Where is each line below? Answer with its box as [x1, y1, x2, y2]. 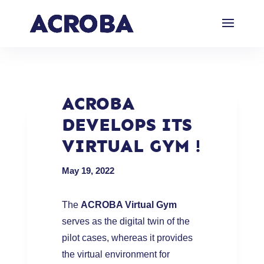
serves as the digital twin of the [61, 216, 190, 226]
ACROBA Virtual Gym [80, 200, 177, 210]
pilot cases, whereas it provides [61, 233, 193, 243]
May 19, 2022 [61, 166, 114, 176]
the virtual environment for [61, 249, 170, 259]
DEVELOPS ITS [61, 114, 192, 136]
